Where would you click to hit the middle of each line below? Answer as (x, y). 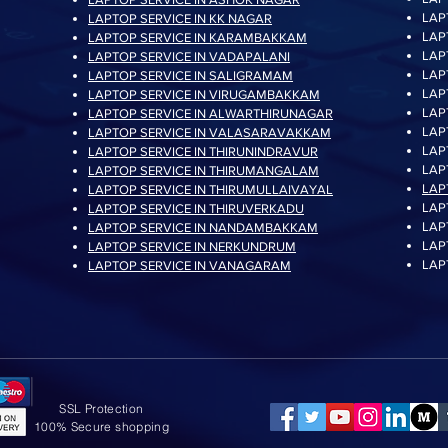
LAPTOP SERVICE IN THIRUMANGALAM (203, 170)
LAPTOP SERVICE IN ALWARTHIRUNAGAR (210, 113)
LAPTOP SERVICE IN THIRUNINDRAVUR (203, 151)
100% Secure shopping (101, 426)
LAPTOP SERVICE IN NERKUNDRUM (192, 246)
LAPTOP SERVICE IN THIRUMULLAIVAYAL (210, 189)
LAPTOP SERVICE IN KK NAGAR (180, 18)
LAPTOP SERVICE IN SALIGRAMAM (190, 75)
